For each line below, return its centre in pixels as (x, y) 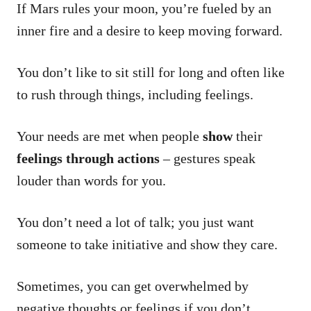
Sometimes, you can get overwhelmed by (133, 286)
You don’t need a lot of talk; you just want (135, 222)
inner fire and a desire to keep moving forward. (151, 30)
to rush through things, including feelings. (137, 94)
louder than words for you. (93, 180)
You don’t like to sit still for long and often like (151, 72)
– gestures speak (208, 158)
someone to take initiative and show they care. (147, 244)
